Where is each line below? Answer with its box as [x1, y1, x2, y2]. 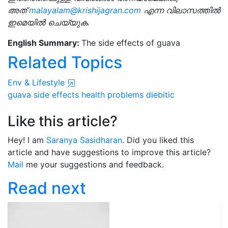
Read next [8, 178, 86, 198]
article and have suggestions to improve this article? [8, 147, 211, 157]
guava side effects [8, 90, 79, 100]
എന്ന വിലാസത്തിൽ [141, 5, 220, 15]
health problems [81, 90, 144, 100]
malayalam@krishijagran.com [29, 5, 141, 15]
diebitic [146, 90, 175, 100]
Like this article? [8, 112, 118, 130]
